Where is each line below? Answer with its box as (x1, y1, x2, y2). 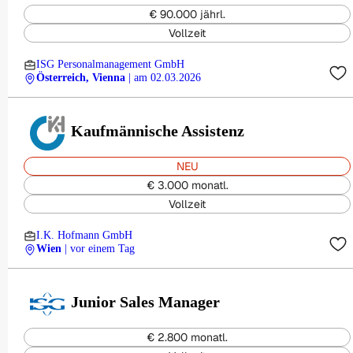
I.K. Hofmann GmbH (36, 229, 132, 241)
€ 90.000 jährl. (149, 7, 225, 21)
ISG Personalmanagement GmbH (36, 58, 184, 70)
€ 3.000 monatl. (146, 178, 229, 192)
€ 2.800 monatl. (147, 330, 228, 344)
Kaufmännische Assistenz (71, 122, 245, 139)
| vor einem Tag (65, 243, 135, 255)
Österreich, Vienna (36, 72, 125, 84)
